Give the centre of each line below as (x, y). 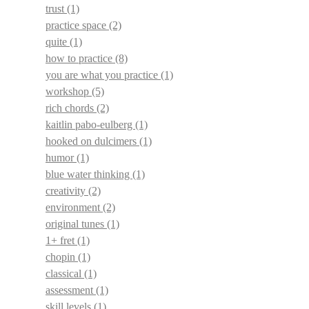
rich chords (71, 108)
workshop (69, 91)
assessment (71, 290)
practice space (77, 25)
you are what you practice (103, 74)
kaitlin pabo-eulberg (90, 124)
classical (65, 273)
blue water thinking (89, 174)
